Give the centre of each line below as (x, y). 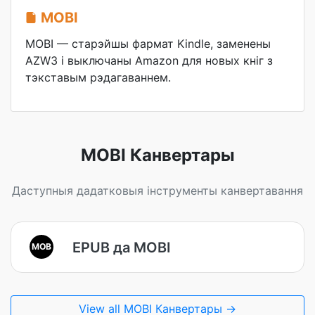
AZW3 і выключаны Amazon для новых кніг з (149, 60)
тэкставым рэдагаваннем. (98, 77)
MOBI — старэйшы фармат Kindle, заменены (148, 44)
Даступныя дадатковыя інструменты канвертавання (157, 191)
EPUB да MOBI (122, 247)
